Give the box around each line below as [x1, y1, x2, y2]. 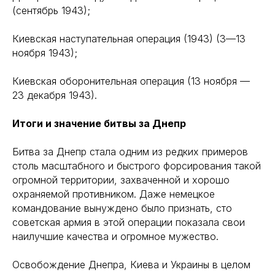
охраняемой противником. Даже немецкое [12, 187, 215, 200]
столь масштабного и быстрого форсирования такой [12, 159, 261, 172]
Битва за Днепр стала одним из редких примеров [12, 145, 248, 158]
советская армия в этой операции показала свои [12, 215, 245, 228]
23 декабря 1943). [12, 88, 97, 101]
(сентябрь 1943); [12, 4, 90, 17]
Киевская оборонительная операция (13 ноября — [12, 74, 250, 87]
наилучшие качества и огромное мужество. [12, 230, 219, 242]
